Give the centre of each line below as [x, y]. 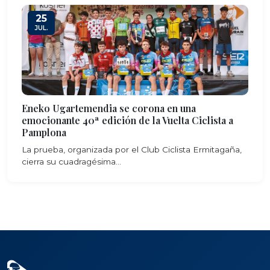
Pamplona [44, 132]
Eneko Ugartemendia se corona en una [109, 108]
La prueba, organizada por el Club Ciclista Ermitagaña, [132, 149]
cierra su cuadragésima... [71, 162]
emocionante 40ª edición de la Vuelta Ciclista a [127, 120]
